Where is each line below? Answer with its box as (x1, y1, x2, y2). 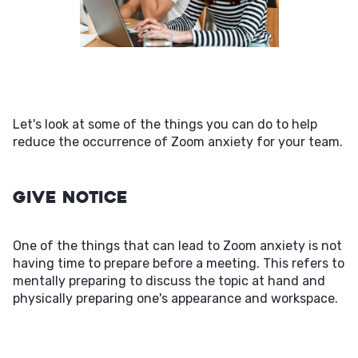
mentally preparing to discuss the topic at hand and (13, 273, 325, 288)
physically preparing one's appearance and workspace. (13, 291, 338, 306)
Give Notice (13, 187, 128, 208)
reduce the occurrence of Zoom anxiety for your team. (13, 134, 343, 149)
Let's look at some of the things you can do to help (13, 117, 317, 132)
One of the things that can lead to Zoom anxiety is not (13, 238, 342, 253)
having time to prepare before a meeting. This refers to (13, 256, 344, 271)
